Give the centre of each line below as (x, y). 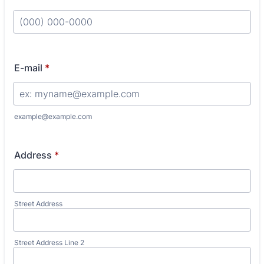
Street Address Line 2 (49, 242)
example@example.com (53, 116)
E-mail (28, 68)
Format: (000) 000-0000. (68, 39)
